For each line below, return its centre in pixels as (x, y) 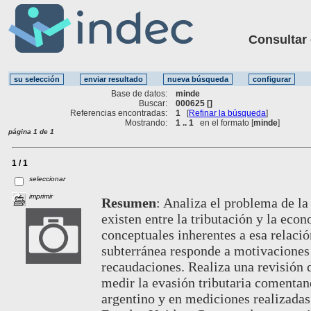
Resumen (128, 202)
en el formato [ (224, 123)
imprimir (41, 196)
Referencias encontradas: (119, 113)
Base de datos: (140, 93)
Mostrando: (146, 123)
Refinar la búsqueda (228, 113)
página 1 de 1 (31, 131)
